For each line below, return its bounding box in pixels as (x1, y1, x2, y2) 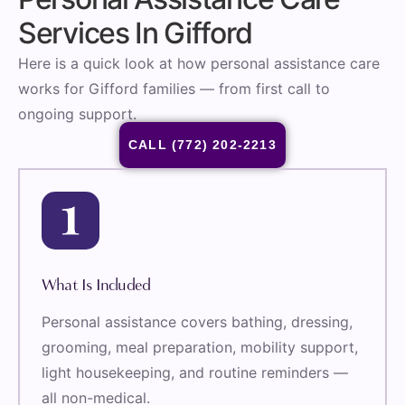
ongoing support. (18, 104, 137, 123)
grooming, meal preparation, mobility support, (42, 338, 358, 357)
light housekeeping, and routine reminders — (42, 363, 348, 382)
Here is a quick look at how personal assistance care (18, 53, 380, 72)
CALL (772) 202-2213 (128, 137, 277, 152)
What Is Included (42, 278, 151, 296)
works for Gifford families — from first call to (18, 79, 330, 98)
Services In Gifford (18, 14, 252, 51)
